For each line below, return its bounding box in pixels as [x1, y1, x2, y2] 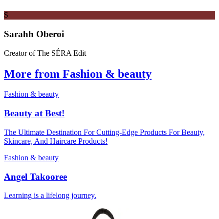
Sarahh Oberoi [4, 28, 64, 39]
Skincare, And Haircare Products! [4, 136, 108, 145]
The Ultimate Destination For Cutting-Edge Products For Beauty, [4, 128, 205, 136]
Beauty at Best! [4, 108, 65, 119]
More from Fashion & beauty [4, 67, 152, 80]
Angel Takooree [4, 171, 67, 182]
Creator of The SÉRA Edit [4, 48, 86, 57]
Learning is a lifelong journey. [4, 191, 96, 200]
